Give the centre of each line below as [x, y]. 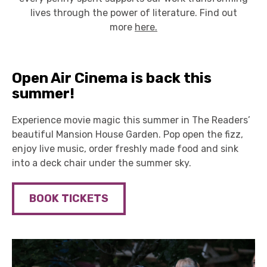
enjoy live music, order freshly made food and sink [125, 149]
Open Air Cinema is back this [112, 78]
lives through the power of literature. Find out [133, 13]
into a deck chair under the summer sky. [102, 163]
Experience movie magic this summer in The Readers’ [131, 120]
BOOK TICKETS [69, 198]
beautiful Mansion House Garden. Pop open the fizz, [128, 134]
